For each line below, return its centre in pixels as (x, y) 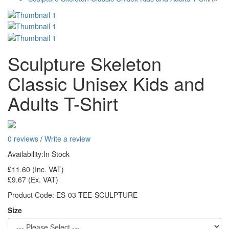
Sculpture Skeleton (85, 63)
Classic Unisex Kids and (106, 83)
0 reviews (23, 138)
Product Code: (32, 194)
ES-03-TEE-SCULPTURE (97, 194)
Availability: (26, 154)
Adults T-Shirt (63, 103)
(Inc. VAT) (47, 169)
